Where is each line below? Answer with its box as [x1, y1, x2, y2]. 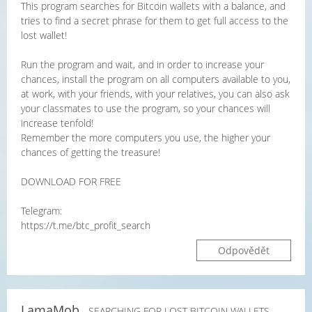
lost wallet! [21, 29, 67, 42]
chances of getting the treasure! [21, 146, 160, 159]
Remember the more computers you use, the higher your [21, 131, 270, 144]
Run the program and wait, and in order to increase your [21, 58, 264, 71]
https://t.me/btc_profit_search [21, 219, 150, 232]
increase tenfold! [21, 116, 93, 130]
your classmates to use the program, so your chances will [21, 102, 270, 115]
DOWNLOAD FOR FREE [21, 175, 121, 188]
